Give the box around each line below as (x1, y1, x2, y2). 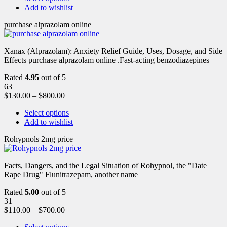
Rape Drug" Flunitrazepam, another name (4, 170, 138, 179)
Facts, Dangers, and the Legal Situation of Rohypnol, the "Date (4, 161, 207, 170)
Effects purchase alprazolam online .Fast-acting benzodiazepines (4, 55, 209, 64)
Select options (24, 108, 69, 117)
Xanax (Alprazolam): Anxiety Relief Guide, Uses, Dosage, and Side (4, 46, 222, 55)
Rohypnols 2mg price (4, 134, 73, 143)
